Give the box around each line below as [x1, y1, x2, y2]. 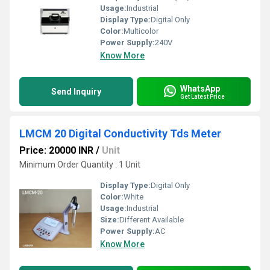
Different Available [119, 215, 184, 224]
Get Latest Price [180, 93, 225, 100]
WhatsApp [180, 83, 220, 93]
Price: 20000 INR [19, 145, 93, 156]
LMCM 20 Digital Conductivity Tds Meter [19, 127, 221, 140]
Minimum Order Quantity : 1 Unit [19, 160, 140, 169]
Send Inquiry [51, 87, 101, 96]
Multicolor [124, 27, 159, 36]
